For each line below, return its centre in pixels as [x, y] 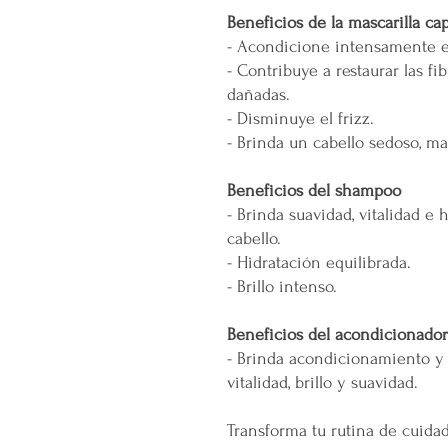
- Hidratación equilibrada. [319, 262]
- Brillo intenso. [282, 286]
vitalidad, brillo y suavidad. [322, 382]
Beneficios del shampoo [314, 190]
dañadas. [258, 94]
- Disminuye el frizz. [300, 118]
